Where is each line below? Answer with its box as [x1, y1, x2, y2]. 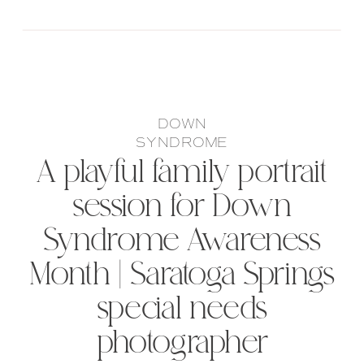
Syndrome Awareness [43, 220, 321, 264]
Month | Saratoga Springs [28, 254, 336, 298]
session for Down [72, 186, 292, 230]
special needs [96, 288, 268, 332]
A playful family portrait [37, 152, 327, 196]
